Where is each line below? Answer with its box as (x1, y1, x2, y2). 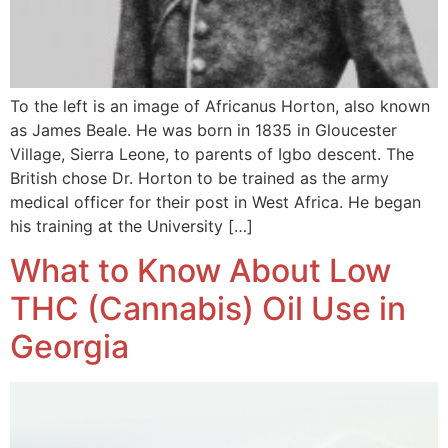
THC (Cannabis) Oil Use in (10, 289, 406, 329)
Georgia (10, 327, 129, 367)
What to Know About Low (10, 251, 391, 291)
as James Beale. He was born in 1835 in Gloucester (10, 119, 397, 140)
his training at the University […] (10, 215, 253, 236)
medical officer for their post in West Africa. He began (10, 191, 421, 212)
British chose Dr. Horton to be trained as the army (10, 167, 389, 188)
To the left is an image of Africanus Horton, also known (10, 95, 430, 116)
